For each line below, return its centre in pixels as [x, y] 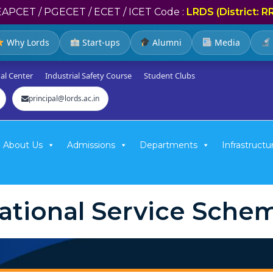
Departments [168, 145]
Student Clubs [169, 76]
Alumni [166, 42]
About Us [23, 145]
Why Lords [27, 42]
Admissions [91, 145]
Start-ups [100, 42]
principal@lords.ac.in [64, 98]
